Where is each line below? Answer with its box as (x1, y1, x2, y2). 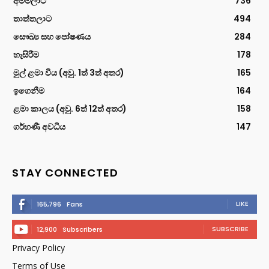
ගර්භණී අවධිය (13, 120, 65, 133)
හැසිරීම (13, 48, 39, 61)
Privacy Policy (12, 241, 65, 253)
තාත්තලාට (13, 12, 52, 25)
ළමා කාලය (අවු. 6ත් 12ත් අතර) (13, 102, 127, 115)
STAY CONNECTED (12, 165, 118, 180)
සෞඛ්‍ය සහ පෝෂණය (13, 30, 91, 43)
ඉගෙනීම (13, 84, 44, 97)
